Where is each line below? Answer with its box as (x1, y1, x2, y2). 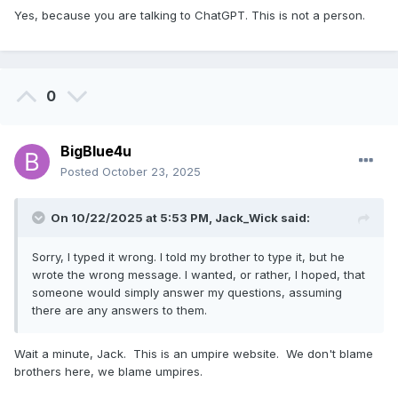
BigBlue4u (60, 142, 131, 161)
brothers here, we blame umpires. (14, 364, 203, 379)
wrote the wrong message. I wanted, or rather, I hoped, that (32, 267, 365, 283)
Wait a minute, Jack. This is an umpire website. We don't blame (14, 346, 373, 362)
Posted (60, 164, 102, 179)
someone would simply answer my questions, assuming (32, 285, 342, 300)
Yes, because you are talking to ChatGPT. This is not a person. (14, 8, 365, 23)
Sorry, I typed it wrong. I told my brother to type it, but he (32, 250, 345, 265)
